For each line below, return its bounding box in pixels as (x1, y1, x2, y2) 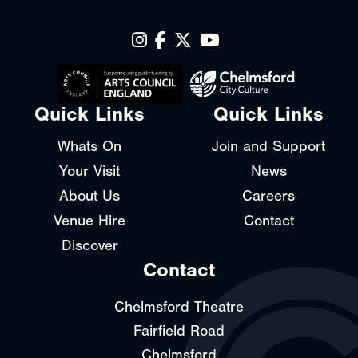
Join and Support (212, 137, 325, 155)
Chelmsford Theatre (114, 297, 244, 316)
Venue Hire (54, 211, 125, 229)
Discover (61, 236, 118, 254)
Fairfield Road (133, 321, 225, 340)
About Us (59, 186, 120, 205)
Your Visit (59, 161, 120, 180)
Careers (242, 186, 295, 205)
